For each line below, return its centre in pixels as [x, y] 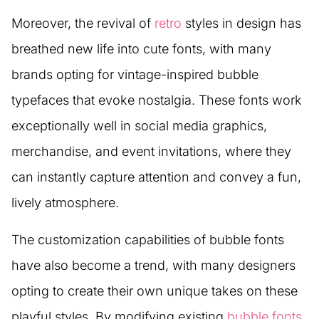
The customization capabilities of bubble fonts [148, 240]
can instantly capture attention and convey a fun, [156, 177]
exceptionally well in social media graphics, [139, 126]
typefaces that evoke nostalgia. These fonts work [157, 100]
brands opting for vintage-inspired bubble [135, 75]
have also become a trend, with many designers [153, 266]
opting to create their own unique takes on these [155, 291]
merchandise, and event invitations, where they [151, 152]
